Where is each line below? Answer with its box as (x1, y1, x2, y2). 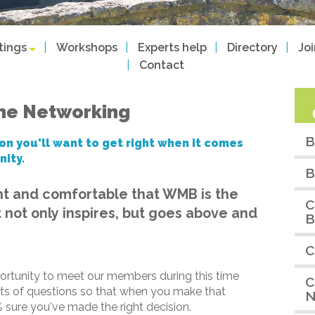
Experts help (137, 41, 207, 54)
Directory (226, 41, 278, 54)
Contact (139, 58, 184, 72)
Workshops (56, 41, 117, 54)
